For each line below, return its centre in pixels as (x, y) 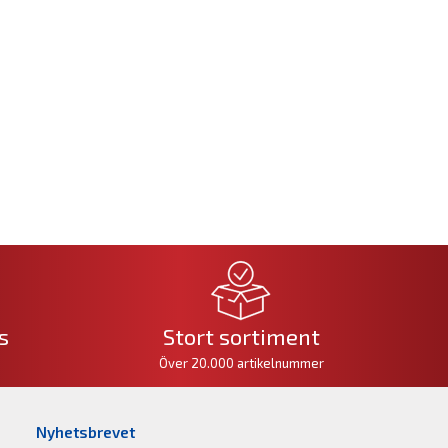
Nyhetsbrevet (85, 432)
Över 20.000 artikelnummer (241, 363)
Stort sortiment (241, 336)
